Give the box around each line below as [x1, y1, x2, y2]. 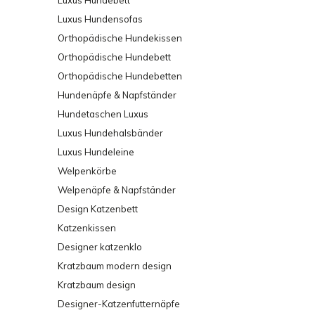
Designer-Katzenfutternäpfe [58, 298, 180, 309]
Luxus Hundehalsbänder [58, 127, 163, 139]
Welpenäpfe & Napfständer [58, 184, 176, 195]
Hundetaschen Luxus [58, 108, 148, 120]
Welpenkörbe [58, 165, 117, 176]
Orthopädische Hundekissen [58, 32, 182, 44]
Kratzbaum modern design [58, 260, 172, 271]
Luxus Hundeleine [58, 146, 134, 157]
